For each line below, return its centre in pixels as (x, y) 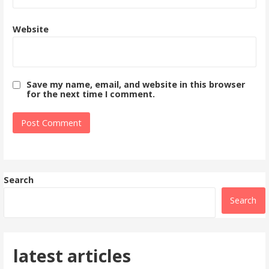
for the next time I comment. (90, 94)
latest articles (72, 256)
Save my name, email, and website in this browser (135, 85)
